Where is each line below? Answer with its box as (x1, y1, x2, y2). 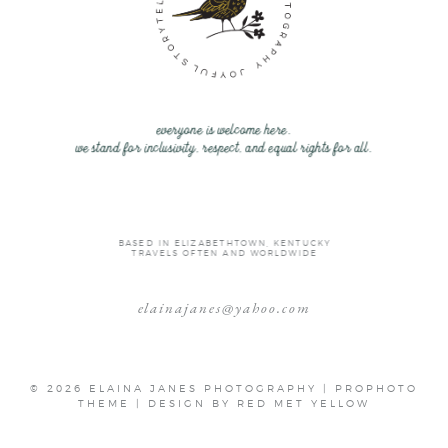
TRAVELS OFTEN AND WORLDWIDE (131, 248, 317, 258)
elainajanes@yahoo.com (137, 298, 311, 318)
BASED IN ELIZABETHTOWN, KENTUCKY (117, 238, 331, 249)
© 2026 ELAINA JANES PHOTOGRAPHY (30, 381, 317, 394)
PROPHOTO (335, 381, 418, 394)
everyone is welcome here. (156, 122, 292, 141)
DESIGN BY (148, 396, 237, 409)
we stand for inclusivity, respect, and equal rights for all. (75, 140, 373, 160)
